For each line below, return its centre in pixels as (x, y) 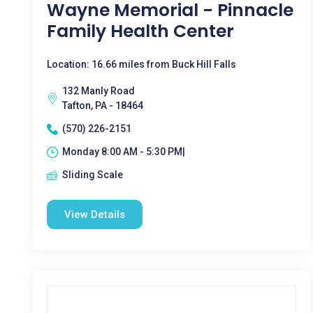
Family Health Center (140, 31)
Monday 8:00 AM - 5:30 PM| (124, 152)
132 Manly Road (99, 91)
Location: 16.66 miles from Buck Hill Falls (141, 64)
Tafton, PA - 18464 (103, 105)
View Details (95, 214)
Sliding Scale (93, 175)
